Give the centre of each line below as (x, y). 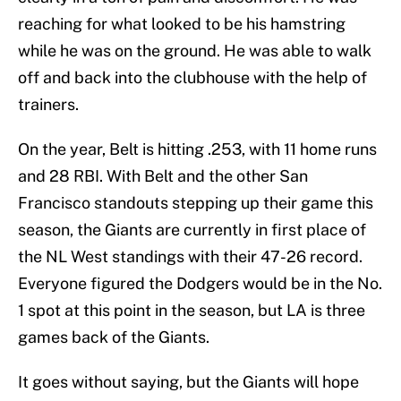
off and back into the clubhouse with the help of (192, 78)
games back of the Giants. (114, 337)
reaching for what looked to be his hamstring (182, 24)
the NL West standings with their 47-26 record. (190, 257)
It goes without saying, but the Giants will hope (188, 382)
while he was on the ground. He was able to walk (195, 51)
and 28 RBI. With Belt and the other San (163, 176)
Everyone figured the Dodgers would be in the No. (200, 284)
